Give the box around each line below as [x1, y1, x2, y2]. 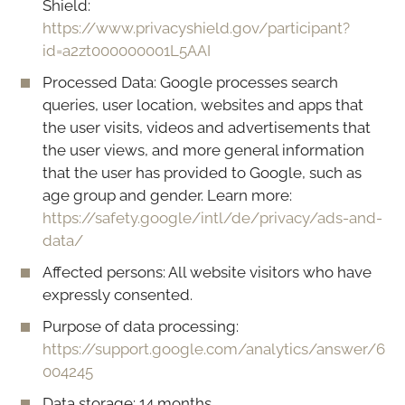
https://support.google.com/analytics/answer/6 [42, 339, 385, 358]
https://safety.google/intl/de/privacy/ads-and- [42, 208, 382, 227]
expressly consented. [42, 285, 193, 304]
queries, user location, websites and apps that [42, 95, 363, 114]
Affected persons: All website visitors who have [42, 262, 372, 281]
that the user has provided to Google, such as [42, 163, 362, 182]
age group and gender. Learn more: [42, 185, 292, 204]
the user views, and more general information [42, 140, 364, 159]
